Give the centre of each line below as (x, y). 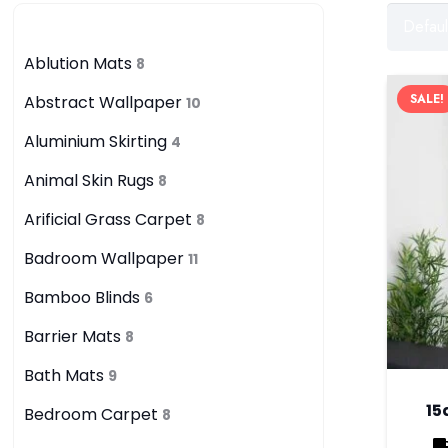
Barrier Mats (74, 336)
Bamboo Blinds (83, 297)
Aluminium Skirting (97, 141)
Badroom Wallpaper (105, 258)
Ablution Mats (79, 63)
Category (54, 28)
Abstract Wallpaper (104, 102)
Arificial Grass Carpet (109, 219)
